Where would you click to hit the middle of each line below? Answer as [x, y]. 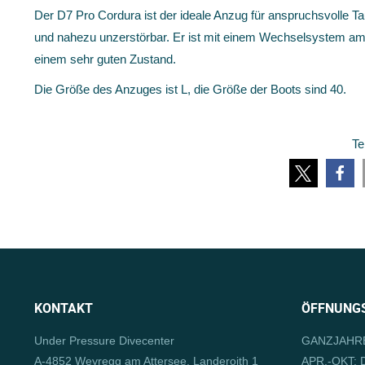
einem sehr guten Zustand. [105, 59]
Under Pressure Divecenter [104, 341]
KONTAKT [64, 308]
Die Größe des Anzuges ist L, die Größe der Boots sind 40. [190, 89]
